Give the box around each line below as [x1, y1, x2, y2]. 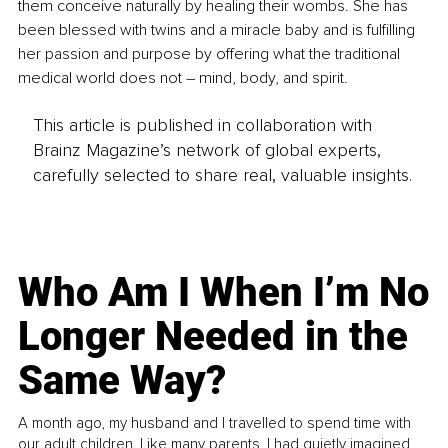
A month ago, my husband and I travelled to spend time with [18, 413, 412, 432]
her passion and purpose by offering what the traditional [18, 44, 404, 65]
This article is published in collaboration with [32, 113, 372, 136]
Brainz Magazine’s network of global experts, [32, 138, 381, 161]
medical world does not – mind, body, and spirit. [18, 68, 352, 89]
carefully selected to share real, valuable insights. [32, 163, 412, 186]
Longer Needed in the [18, 312, 409, 360]
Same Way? [18, 356, 227, 404]
